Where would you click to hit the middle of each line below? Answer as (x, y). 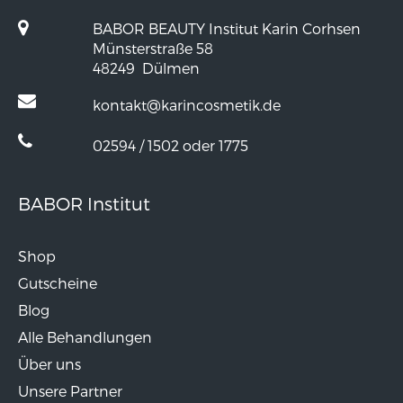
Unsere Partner (70, 390)
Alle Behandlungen (85, 336)
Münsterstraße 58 (153, 48)
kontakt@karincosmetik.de (187, 104)
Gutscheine (58, 282)
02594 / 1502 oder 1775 (170, 145)
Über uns (49, 363)
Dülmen (169, 67)
